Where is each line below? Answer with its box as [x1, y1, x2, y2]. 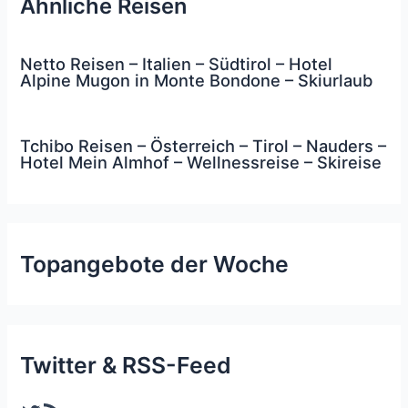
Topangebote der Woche [20, 250, 290, 278]
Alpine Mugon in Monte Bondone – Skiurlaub [20, 69, 373, 90]
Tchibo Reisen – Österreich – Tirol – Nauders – [20, 136, 387, 157]
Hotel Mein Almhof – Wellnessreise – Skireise [20, 152, 382, 173]
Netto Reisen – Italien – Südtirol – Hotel [20, 53, 333, 74]
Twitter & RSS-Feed [20, 351, 232, 379]
